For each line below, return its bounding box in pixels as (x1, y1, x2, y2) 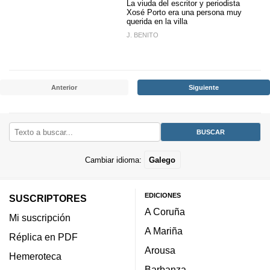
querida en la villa (127, 16, 187, 26)
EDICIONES (145, 192, 181, 199)
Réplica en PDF (9, 231, 78, 242)
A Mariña (145, 225, 183, 236)
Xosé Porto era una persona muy (127, 7, 242, 17)
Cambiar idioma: (84, 155, 144, 165)
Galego (149, 155, 176, 165)
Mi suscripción (9, 212, 71, 223)
